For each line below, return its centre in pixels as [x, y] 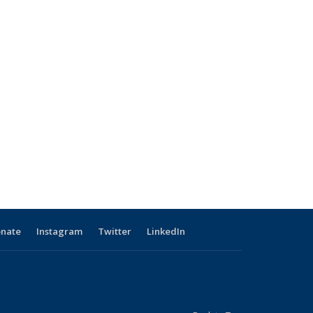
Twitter [114, 231]
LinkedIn [166, 231]
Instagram [59, 231]
